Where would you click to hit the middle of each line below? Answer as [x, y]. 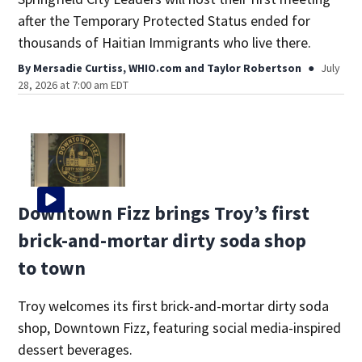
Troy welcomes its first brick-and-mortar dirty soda [174, 305]
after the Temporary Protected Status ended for [164, 20]
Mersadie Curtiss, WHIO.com [108, 67]
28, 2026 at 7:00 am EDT [74, 84]
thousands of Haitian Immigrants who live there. [165, 42]
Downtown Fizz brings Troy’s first [164, 213]
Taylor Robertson [255, 67]
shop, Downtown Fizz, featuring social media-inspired [180, 327]
